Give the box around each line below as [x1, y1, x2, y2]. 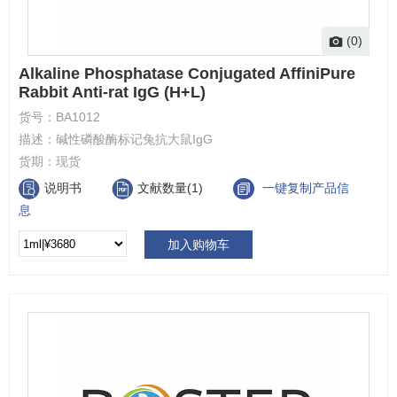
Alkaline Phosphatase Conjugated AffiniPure [19, 64, 355, 82]
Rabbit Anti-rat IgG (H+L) [19, 82, 206, 101]
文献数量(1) [137, 180, 206, 195]
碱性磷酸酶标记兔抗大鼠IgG [56, 131, 213, 146]
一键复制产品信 [262, 180, 349, 195]
